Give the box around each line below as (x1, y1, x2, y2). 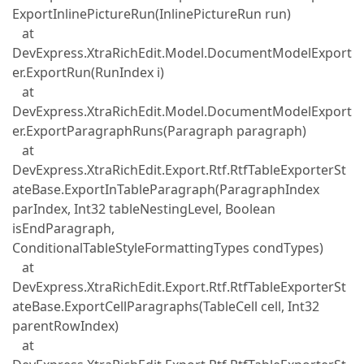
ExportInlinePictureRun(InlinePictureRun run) (12, 5, 291, 23)
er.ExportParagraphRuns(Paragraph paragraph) (12, 122, 306, 140)
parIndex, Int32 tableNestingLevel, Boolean (12, 200, 275, 218)
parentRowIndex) (12, 317, 119, 335)
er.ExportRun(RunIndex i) (12, 63, 164, 81)
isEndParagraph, (12, 219, 115, 237)
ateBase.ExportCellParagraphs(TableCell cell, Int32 (12, 297, 319, 315)
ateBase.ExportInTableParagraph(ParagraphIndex (12, 180, 319, 198)
